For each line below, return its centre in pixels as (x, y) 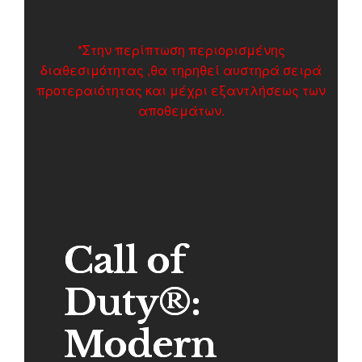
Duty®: (132, 302)
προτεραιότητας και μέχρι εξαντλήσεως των (181, 90)
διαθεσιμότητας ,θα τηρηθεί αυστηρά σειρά (181, 69)
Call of (124, 260)
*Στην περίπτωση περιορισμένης (181, 49)
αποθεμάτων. (181, 110)
